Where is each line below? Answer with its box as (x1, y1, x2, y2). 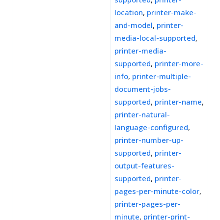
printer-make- (147, 7, 196, 17)
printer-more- (155, 58, 203, 68)
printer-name (155, 97, 202, 107)
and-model (114, 20, 153, 30)
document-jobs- (114, 84, 171, 94)
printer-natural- (114, 110, 170, 119)
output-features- (114, 161, 174, 170)
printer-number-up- (114, 135, 184, 145)
